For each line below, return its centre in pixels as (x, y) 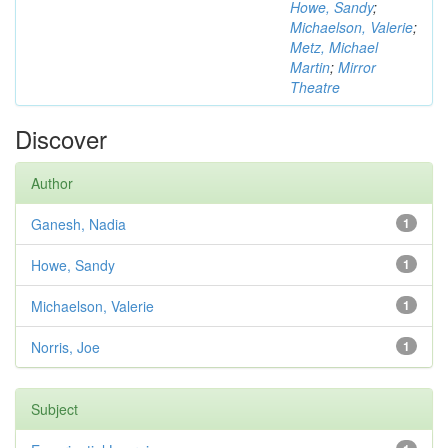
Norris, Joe (65, 347)
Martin (310, 67)
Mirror (357, 67)
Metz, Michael (334, 47)
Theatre (315, 87)
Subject (54, 409)
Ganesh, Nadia (78, 224)
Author (52, 183)
